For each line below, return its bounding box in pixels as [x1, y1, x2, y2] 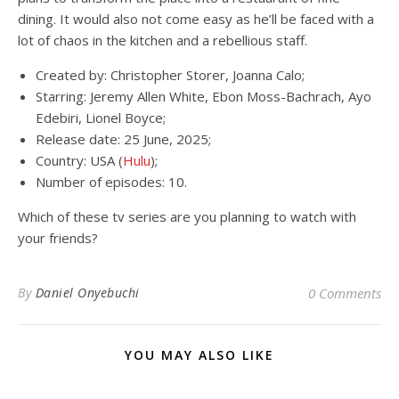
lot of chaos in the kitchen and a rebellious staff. [18, 31, 307, 49]
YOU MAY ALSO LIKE [125, 346, 274, 363]
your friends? [18, 229, 98, 247]
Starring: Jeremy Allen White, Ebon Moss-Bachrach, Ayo [36, 87, 371, 105]
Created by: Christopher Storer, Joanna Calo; [36, 66, 305, 84]
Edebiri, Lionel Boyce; [36, 109, 166, 126]
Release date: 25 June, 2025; [36, 130, 211, 148]
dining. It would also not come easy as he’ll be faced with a [18, 10, 374, 28]
